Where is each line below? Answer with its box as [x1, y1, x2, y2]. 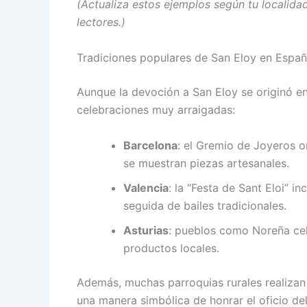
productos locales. [123, 241, 219, 255]
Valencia [123, 180, 169, 195]
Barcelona [123, 138, 177, 152]
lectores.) [77, 15, 125, 29]
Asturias [123, 223, 169, 237]
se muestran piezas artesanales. [123, 156, 289, 170]
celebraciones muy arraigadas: [77, 102, 235, 116]
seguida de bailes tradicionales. [123, 198, 286, 212]
